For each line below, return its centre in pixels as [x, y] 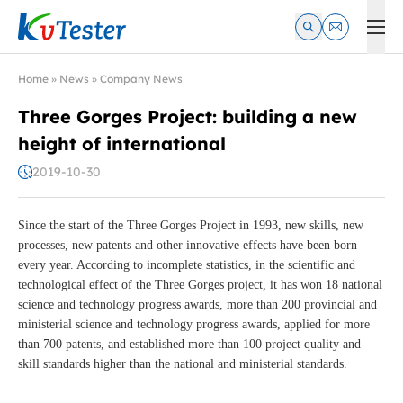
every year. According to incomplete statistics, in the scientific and [187, 265]
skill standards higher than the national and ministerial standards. [183, 364]
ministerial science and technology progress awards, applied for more [194, 325]
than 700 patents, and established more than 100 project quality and [189, 345]
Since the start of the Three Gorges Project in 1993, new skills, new [191, 226]
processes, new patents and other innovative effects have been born [188, 246]
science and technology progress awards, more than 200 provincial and [197, 305]
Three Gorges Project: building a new [188, 116]
